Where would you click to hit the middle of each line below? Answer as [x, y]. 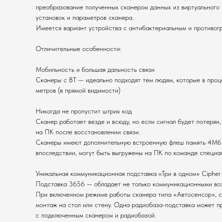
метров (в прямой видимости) [78, 90]
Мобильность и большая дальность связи [95, 69]
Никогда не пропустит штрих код [84, 111]
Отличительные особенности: [79, 49]
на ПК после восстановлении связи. [88, 132]
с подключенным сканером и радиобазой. [96, 215]
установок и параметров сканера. [85, 17]
